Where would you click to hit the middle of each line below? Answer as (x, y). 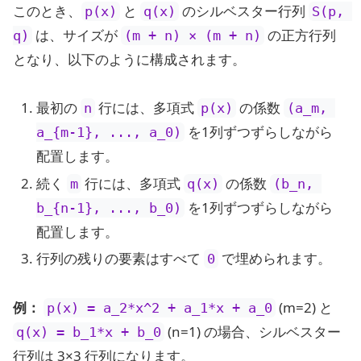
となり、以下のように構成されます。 (129, 59)
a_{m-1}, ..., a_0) (109, 133)
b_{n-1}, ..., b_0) (109, 207)
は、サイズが (77, 35)
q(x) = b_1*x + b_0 (89, 332)
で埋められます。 (275, 258)
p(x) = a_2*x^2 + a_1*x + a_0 (160, 307)
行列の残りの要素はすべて (120, 258)
